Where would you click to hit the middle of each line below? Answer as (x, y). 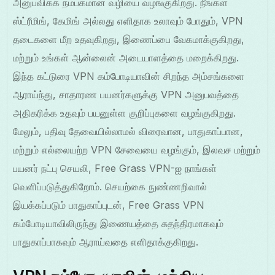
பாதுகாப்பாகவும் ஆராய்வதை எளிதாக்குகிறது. (106, 242)
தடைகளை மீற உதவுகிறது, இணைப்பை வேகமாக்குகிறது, (129, 40)
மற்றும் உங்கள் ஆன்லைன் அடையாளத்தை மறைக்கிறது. (126, 58)
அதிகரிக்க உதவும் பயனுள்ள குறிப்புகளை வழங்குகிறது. (125, 113)
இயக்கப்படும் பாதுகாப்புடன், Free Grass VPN (109, 205)
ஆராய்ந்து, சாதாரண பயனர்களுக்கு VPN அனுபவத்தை (126, 95)
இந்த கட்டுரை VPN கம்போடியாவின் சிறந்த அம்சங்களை (129, 76)
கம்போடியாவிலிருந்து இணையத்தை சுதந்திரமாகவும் (118, 224)
